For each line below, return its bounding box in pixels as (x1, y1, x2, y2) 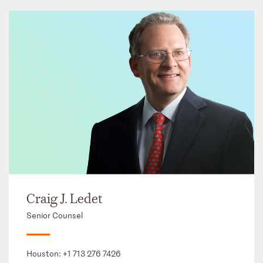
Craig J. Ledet (26, 190, 103, 207)
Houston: (26, 247, 63, 259)
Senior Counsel (26, 209, 83, 221)
